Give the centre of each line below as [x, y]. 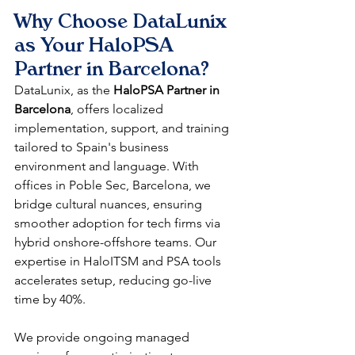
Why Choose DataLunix [123, 21]
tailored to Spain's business [93, 147]
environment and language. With [108, 166]
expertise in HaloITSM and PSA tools [119, 261]
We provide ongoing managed [103, 338]
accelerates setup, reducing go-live [115, 281]
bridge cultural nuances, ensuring [110, 204]
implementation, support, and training [123, 128]
